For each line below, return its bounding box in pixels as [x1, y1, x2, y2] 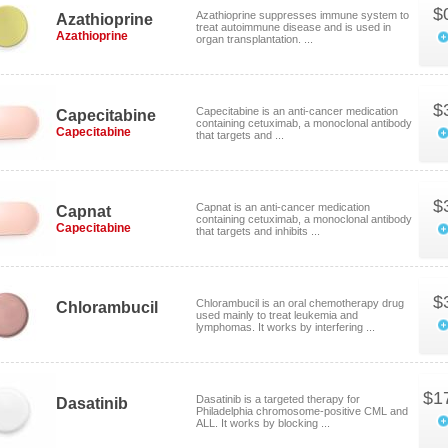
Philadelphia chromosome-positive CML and [196, 405, 408, 417]
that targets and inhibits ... [196, 225, 320, 237]
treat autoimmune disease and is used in [196, 21, 391, 33]
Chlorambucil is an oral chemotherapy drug [196, 297, 404, 309]
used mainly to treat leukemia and [196, 309, 358, 321]
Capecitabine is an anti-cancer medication [196, 105, 398, 117]
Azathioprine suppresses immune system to [196, 9, 409, 21]
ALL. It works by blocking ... [196, 417, 330, 429]
